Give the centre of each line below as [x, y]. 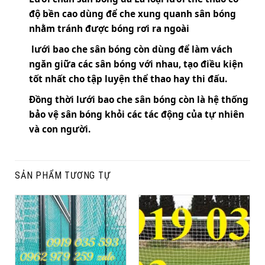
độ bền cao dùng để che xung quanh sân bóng [132, 13]
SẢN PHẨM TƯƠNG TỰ [63, 175]
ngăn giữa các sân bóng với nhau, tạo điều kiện [136, 64]
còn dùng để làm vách [182, 49]
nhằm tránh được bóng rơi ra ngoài [109, 28]
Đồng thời [53, 99]
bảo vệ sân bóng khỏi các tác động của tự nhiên [137, 114]
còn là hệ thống [212, 99]
